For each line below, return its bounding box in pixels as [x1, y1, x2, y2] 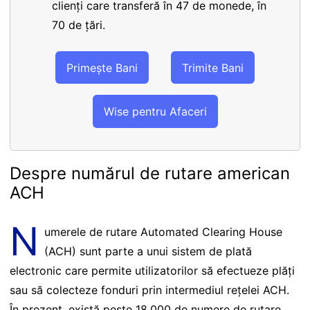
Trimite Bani [182, 60, 244, 75]
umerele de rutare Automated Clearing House [44, 224, 283, 239]
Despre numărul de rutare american [10, 163, 290, 183]
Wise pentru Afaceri [103, 104, 207, 119]
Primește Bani [66, 60, 138, 75]
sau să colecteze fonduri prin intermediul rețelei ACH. [10, 282, 289, 297]
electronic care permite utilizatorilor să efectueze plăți [10, 263, 295, 277]
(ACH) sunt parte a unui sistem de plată [44, 244, 253, 258]
